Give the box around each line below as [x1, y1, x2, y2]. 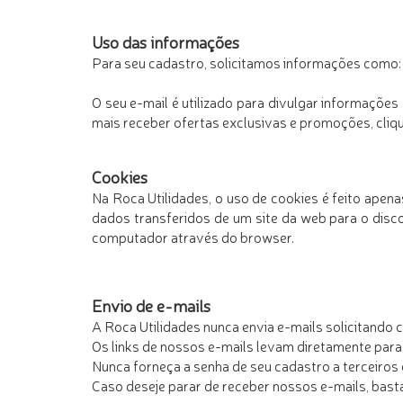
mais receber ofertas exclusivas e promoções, [92, 112, 376, 131]
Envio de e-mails [92, 293, 210, 316]
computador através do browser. [92, 227, 294, 246]
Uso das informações [92, 30, 239, 52]
